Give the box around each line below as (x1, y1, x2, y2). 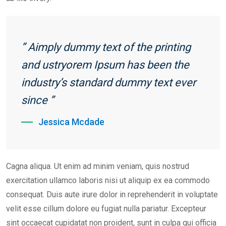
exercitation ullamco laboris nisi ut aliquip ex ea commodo (6, 176, 210, 186)
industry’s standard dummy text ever (21, 76, 196, 89)
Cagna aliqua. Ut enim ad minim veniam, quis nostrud (6, 161, 189, 172)
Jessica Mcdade (38, 117, 104, 128)
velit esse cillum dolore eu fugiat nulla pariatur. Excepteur (6, 204, 206, 214)
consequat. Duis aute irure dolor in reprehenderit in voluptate (6, 190, 218, 200)
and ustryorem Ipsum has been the (21, 59, 189, 72)
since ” (21, 94, 54, 107)
